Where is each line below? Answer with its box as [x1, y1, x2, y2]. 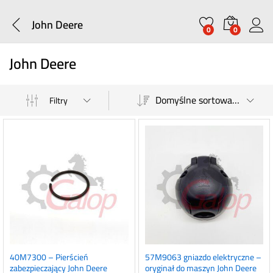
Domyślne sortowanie [232, 91, 239, 109]
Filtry [49, 92, 68, 108]
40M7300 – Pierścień [10, 249, 88, 265]
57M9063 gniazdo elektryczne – [144, 249, 261, 265]
